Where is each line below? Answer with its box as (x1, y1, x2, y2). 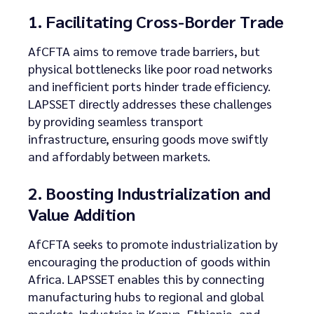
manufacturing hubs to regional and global (28, 287, 264, 304)
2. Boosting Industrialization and (28, 181, 271, 204)
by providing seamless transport (28, 112, 203, 129)
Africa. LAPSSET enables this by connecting (28, 270, 264, 287)
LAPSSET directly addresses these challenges (28, 95, 272, 111)
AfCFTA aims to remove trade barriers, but (28, 42, 260, 59)
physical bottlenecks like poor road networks (28, 60, 273, 76)
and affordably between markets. (28, 147, 210, 164)
